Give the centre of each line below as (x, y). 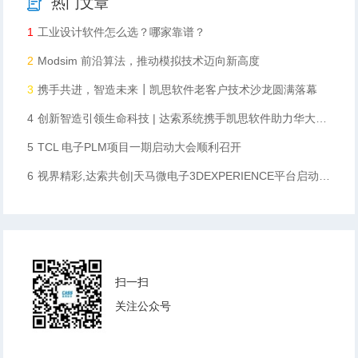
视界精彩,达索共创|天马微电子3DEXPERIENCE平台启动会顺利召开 (179, 175)
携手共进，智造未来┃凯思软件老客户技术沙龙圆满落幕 (178, 89)
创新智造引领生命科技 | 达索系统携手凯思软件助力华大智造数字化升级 (177, 118)
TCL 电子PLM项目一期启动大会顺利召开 (140, 147)
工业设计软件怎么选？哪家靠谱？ (122, 32)
